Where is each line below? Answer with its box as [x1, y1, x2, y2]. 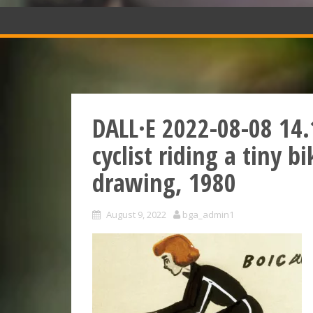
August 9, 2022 [106, 208, 166, 221]
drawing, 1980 [92, 166, 236, 200]
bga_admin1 [182, 208, 234, 221]
